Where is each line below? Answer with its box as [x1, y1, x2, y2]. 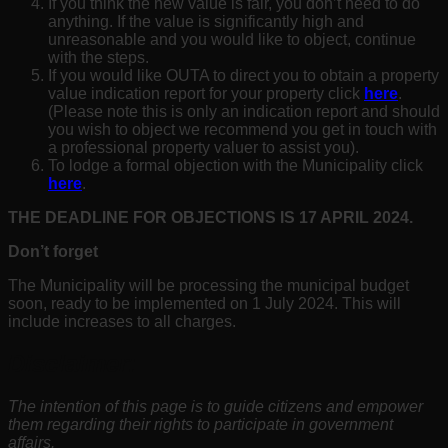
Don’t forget [8, 242, 98, 260]
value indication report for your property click [48, 84, 364, 102]
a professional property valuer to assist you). [48, 138, 359, 156]
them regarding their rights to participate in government [8, 416, 393, 434]
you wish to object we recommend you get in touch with [48, 120, 437, 138]
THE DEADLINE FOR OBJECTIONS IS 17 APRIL [8, 208, 369, 226]
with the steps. [48, 48, 149, 66]
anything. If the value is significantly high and [48, 12, 364, 30]
